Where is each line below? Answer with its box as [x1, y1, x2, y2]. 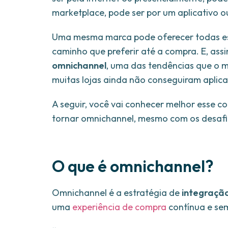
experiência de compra [72, 201, 166, 213]
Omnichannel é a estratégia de [52, 187, 182, 199]
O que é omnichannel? [52, 156, 214, 177]
